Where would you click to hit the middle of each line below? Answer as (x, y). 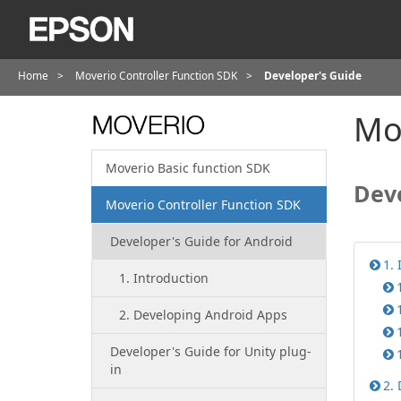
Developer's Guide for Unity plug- (211, 352)
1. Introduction (164, 278)
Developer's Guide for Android (201, 242)
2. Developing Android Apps (203, 315)
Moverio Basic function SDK (188, 168)
